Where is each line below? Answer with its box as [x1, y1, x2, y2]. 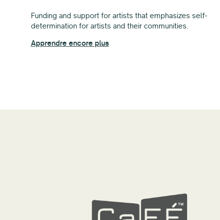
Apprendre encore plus [30, 38, 109, 48]
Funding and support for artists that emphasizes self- [30, 10, 207, 20]
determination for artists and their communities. [30, 21, 188, 30]
